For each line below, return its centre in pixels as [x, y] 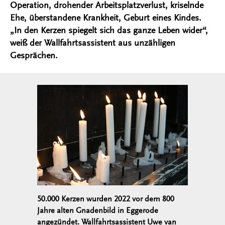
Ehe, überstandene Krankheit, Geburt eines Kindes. [106, 18]
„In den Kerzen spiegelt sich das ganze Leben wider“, [109, 30]
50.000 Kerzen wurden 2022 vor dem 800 [106, 199]
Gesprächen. [34, 55]
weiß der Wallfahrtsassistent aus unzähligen [93, 43]
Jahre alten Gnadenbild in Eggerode [98, 211]
